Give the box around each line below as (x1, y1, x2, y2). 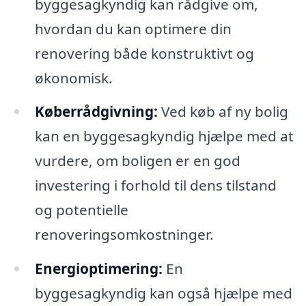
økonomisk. (34, 68, 113, 87)
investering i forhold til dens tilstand (34, 176, 277, 195)
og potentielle (34, 200, 128, 220)
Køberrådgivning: (34, 102, 158, 122)
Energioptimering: (34, 259, 163, 279)
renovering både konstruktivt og (34, 43, 254, 63)
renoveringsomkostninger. (34, 225, 214, 245)
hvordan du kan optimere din (34, 18, 232, 38)
